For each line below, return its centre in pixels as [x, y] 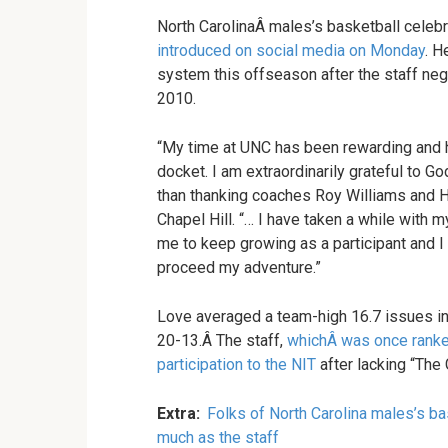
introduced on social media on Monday [291, 50]
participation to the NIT [236, 364]
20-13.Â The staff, [222, 340]
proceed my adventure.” [239, 267]
